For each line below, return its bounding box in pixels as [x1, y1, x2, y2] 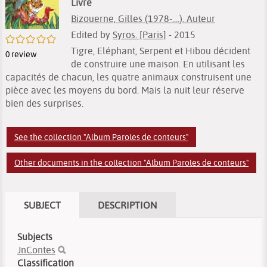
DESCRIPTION [98, 199, 157, 211]
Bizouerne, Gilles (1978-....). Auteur [71, 13, 215, 24]
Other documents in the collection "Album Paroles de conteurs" [14, 157, 249, 168]
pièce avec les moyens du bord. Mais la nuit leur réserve [5, 84, 244, 96]
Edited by [71, 29, 113, 41]
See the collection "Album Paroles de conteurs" [14, 132, 188, 142]
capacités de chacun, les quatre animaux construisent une [5, 71, 252, 83]
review [11, 49, 36, 60]
